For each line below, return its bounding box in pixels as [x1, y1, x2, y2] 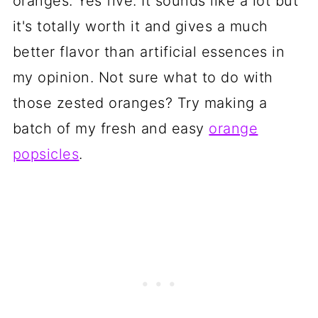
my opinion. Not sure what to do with [12, 69, 273, 86]
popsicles [12, 146, 79, 163]
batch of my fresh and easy [12, 120, 209, 137]
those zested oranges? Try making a [12, 94, 268, 111]
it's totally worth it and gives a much [12, 18, 268, 35]
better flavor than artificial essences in [12, 43, 285, 60]
